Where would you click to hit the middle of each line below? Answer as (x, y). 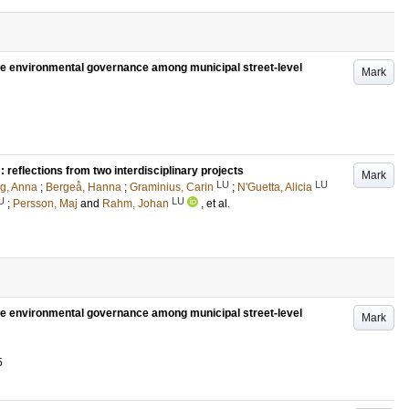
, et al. (215, 204)
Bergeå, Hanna (84, 187)
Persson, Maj (45, 204)
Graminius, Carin (172, 187)
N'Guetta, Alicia (275, 187)
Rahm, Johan (136, 204)
